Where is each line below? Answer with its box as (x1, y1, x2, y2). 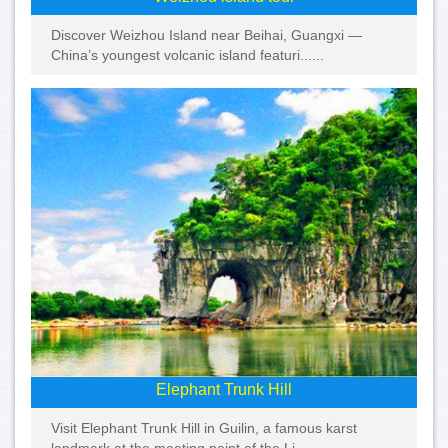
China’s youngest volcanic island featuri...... (51, 46, 324, 63)
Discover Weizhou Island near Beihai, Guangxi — (51, 26, 362, 43)
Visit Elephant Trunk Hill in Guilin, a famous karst (51, 420, 357, 437)
